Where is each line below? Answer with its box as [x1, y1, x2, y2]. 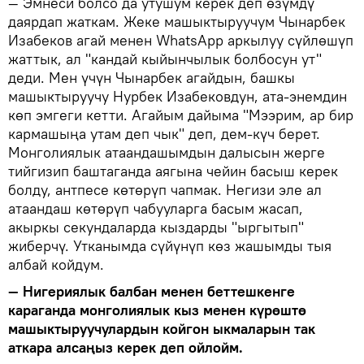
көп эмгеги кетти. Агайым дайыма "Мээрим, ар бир [8, 105, 353, 124]
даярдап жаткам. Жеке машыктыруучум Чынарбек [8, 11, 345, 31]
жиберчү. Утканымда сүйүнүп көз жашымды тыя [8, 236, 331, 255]
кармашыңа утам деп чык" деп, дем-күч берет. [8, 123, 320, 143]
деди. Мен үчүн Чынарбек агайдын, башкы [8, 67, 295, 87]
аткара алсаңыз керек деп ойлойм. [8, 337, 243, 357]
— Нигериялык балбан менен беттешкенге [8, 281, 295, 301]
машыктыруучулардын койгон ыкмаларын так [8, 318, 315, 338]
